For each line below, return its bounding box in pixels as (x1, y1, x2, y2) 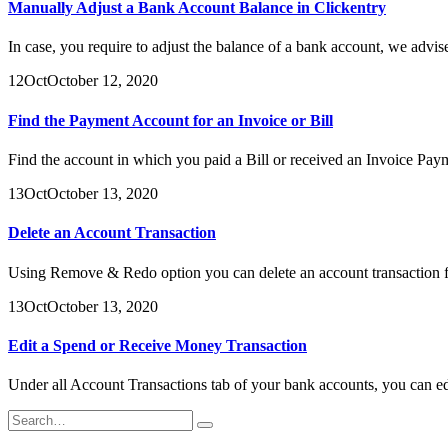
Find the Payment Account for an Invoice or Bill (8, 111, 333, 129)
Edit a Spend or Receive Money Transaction (8, 336, 307, 354)
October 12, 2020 (47, 72, 158, 90)
